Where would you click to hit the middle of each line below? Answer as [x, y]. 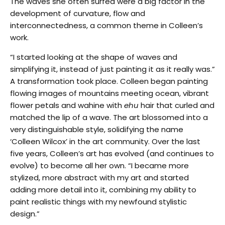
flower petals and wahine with [67, 105]
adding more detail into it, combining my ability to [103, 189]
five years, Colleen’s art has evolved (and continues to [112, 153]
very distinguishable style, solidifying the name [97, 129]
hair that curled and [177, 105]
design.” [25, 213]
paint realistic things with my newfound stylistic [98, 201]
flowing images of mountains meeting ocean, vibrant [109, 93]
